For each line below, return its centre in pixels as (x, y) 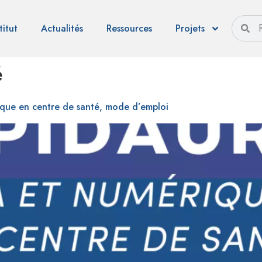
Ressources (129, 28)
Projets (190, 28)
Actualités (62, 28)
